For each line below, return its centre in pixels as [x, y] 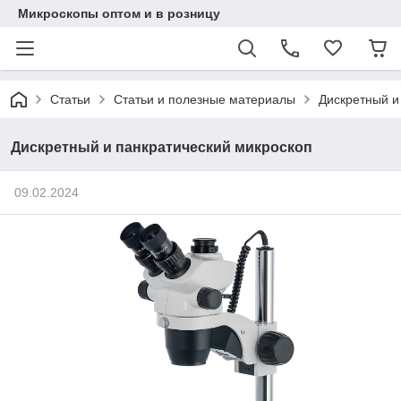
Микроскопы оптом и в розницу [119, 13]
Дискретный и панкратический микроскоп [162, 147]
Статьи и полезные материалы [205, 99]
